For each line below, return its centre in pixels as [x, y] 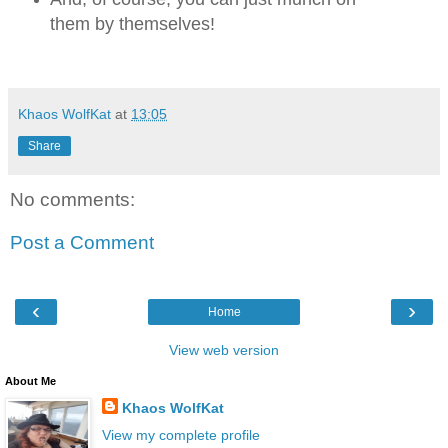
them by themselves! [132, 23]
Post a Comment [82, 243]
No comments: [72, 199]
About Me [30, 380]
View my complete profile [180, 434]
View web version [224, 349]
